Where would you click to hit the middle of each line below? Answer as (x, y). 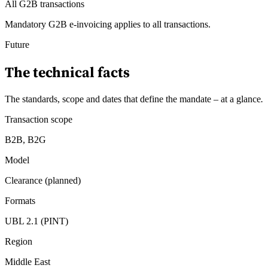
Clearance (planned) (43, 181)
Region (19, 242)
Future (17, 45)
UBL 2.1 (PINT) (36, 221)
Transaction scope (39, 120)
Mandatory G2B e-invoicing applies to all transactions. (108, 25)
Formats (20, 201)
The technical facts (67, 72)
